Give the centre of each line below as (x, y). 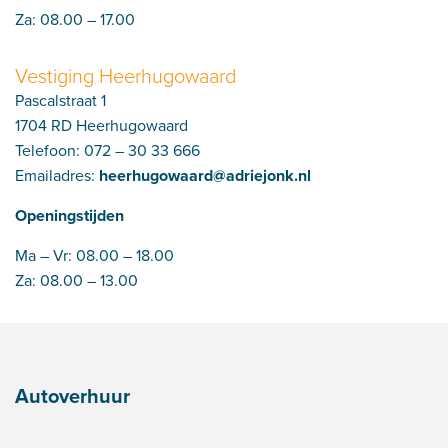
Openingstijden (69, 215)
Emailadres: (57, 175)
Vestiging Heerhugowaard (125, 75)
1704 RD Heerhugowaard (101, 125)
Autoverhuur (72, 395)
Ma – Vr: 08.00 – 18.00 (94, 255)
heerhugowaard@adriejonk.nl (205, 175)
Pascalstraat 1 (60, 100)
